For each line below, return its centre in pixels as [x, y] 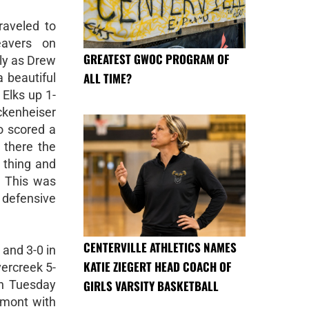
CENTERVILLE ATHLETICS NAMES [160, 247]
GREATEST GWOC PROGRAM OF [156, 59]
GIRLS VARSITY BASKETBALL [151, 286]
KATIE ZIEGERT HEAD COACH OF [157, 266]
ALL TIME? [108, 79]
